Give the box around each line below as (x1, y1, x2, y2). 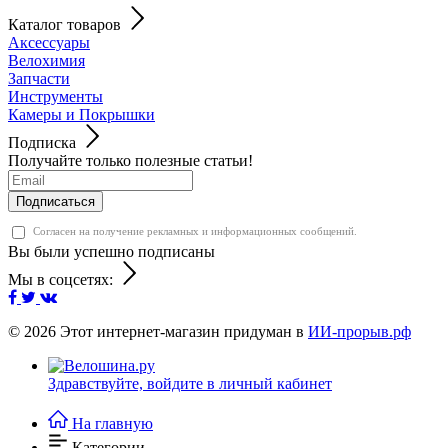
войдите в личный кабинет (147, 374, 332, 392)
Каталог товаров (8, 15, 121, 33)
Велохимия (8, 51, 85, 69)
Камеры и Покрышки (8, 105, 155, 123)
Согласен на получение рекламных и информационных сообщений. (33, 224, 357, 237)
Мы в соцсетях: (8, 270, 113, 288)
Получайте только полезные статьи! (8, 151, 253, 169)
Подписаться (16, 193, 95, 209)
